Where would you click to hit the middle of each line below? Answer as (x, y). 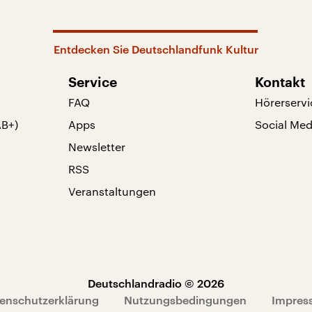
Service (92, 83)
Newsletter (96, 147)
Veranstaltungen (112, 191)
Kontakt (280, 83)
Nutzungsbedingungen (185, 300)
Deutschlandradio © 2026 (156, 283)
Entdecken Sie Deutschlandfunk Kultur (156, 49)
